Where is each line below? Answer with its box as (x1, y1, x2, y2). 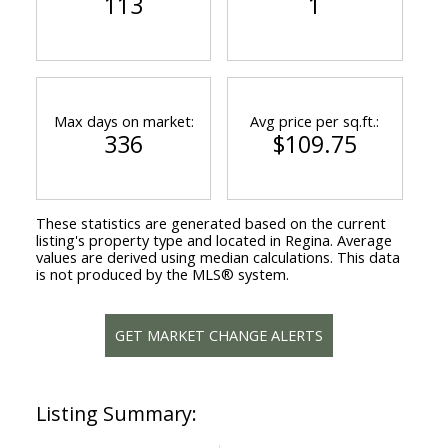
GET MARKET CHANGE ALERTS (115, 324, 324, 345)
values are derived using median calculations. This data (35, 246, 400, 267)
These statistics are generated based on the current (35, 212, 386, 233)
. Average (329, 229, 392, 250)
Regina (284, 229, 330, 250)
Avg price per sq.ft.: (250, 110, 380, 131)
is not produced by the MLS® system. (35, 263, 289, 284)
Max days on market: (53, 110, 194, 131)
